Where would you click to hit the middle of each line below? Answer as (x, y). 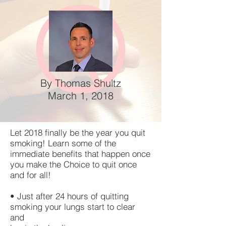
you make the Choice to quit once (73, 164)
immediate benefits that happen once (80, 154)
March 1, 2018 (81, 96)
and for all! (31, 175)
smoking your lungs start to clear (73, 207)
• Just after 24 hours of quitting (69, 196)
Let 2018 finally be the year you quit (78, 132)
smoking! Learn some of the (63, 143)
